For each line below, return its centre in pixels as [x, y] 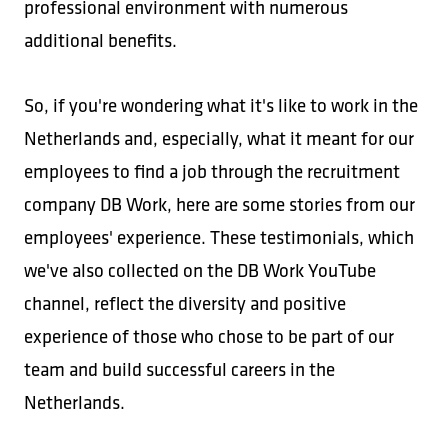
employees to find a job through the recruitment [212, 171]
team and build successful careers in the [179, 369]
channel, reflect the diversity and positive [185, 303]
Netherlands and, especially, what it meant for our [219, 138]
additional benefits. [100, 40]
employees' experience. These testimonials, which [219, 237]
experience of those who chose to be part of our [209, 336]
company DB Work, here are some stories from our [219, 204]
